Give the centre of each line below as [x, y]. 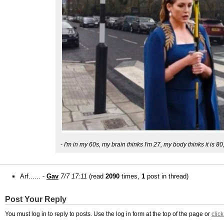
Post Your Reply [36, 199]
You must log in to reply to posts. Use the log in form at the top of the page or [108, 214]
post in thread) [167, 176]
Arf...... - [33, 176]
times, [130, 176]
